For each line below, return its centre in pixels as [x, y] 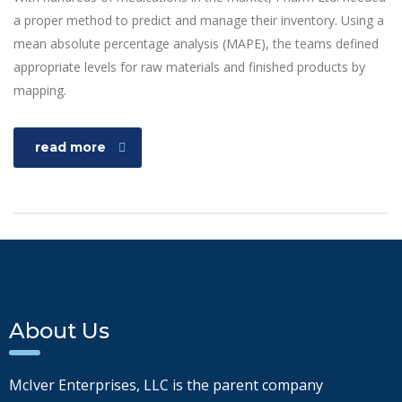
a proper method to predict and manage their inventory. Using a [199, 21]
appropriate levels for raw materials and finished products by [189, 67]
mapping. [40, 91]
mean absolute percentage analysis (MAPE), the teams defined [196, 44]
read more [70, 148]
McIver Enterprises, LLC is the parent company [166, 385]
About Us [59, 331]
